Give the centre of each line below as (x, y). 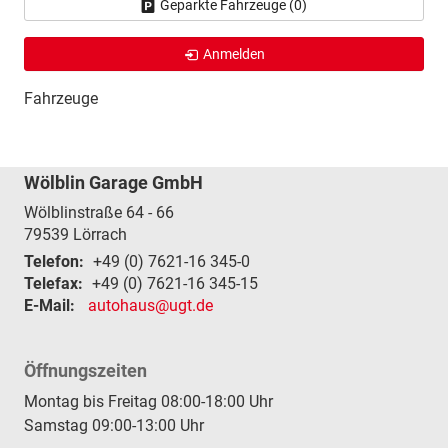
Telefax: (53, 283)
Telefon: (54, 261)
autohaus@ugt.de (150, 305)
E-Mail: (49, 305)
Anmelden (233, 53)
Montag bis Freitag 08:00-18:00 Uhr (148, 401)
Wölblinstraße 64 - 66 (99, 212)
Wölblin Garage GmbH (113, 182)
